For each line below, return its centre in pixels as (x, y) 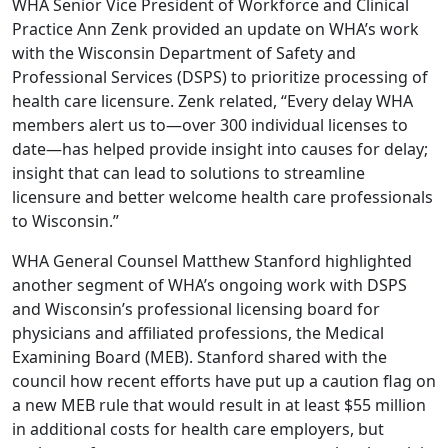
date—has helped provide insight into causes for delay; (220, 149)
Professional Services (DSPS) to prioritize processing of (220, 77)
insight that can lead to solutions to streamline (188, 173)
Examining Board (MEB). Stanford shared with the (199, 357)
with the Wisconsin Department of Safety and (184, 53)
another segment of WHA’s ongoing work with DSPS (209, 285)
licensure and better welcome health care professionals (222, 197)
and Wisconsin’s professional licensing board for (196, 309)
